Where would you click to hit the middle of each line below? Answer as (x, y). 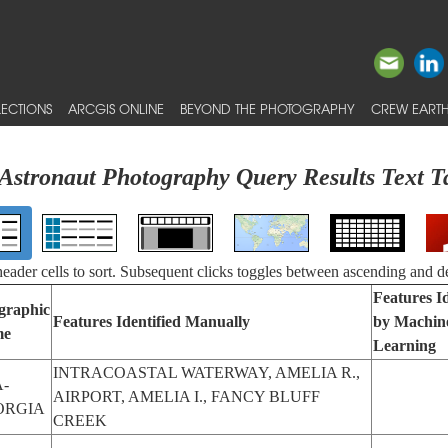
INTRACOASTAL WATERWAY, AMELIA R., (206, 372)
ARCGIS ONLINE (116, 108)
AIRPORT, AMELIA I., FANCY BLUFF (186, 396)
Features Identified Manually (151, 321)
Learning (404, 345)
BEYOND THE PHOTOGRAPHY (267, 108)
